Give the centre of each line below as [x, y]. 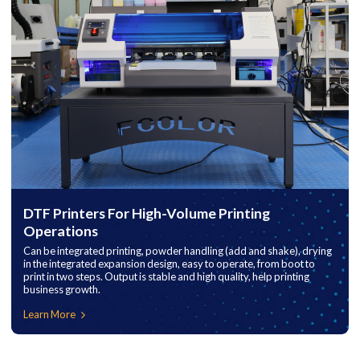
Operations [60, 231]
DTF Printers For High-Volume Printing [146, 213]
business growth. [61, 290]
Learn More [49, 315]
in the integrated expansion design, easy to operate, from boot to [169, 264]
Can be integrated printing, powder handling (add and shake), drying [177, 251]
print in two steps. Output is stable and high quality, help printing [166, 277]
